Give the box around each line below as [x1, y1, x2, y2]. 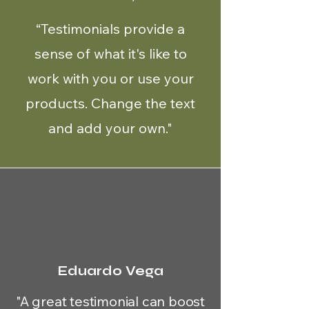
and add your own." [48, 119, 172, 137]
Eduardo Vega [57, 263, 163, 279]
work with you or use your [27, 70, 194, 87]
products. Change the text [26, 94, 195, 112]
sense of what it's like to [34, 45, 187, 62]
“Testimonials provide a [36, 20, 185, 37]
